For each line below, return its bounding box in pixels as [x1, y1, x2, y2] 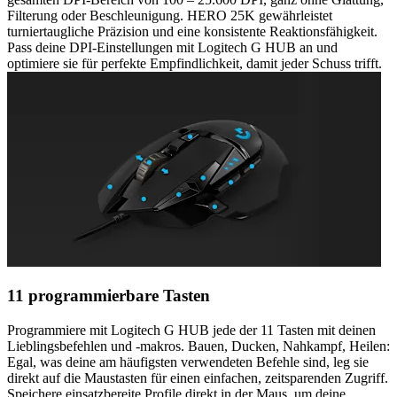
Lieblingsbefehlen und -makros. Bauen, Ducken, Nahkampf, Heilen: [7, 339, 390, 354]
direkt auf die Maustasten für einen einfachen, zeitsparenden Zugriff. [7, 370, 388, 386]
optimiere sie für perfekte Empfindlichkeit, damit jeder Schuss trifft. [7, 55, 382, 71]
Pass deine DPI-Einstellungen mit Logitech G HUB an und [7, 39, 338, 55]
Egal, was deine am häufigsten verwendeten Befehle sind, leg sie [7, 354, 369, 370]
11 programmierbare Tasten [7, 286, 210, 306]
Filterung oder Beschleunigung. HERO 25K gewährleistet [7, 7, 332, 23]
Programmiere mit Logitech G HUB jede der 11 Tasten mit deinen [7, 323, 376, 339]
